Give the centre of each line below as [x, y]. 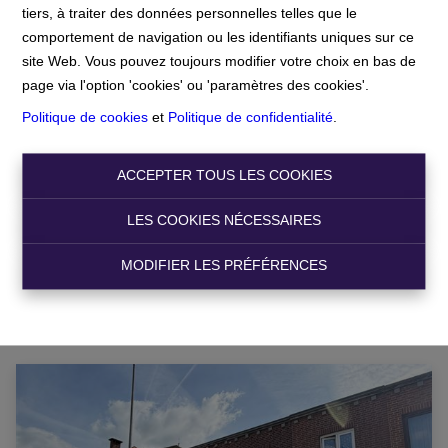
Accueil [47, 55]
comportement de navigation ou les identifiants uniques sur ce [218, 36]
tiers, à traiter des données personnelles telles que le [190, 12]
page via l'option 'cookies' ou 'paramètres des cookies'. [196, 84]
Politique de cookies [85, 116]
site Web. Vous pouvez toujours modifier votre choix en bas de [219, 60]
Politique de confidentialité [251, 116]
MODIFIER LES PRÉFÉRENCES [224, 265]
